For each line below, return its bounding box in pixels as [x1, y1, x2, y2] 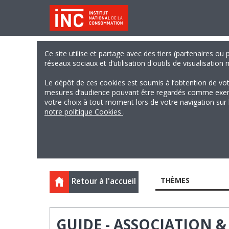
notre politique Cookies [44, 107, 123, 117]
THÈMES [160, 175, 190, 185]
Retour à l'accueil [72, 176, 136, 187]
